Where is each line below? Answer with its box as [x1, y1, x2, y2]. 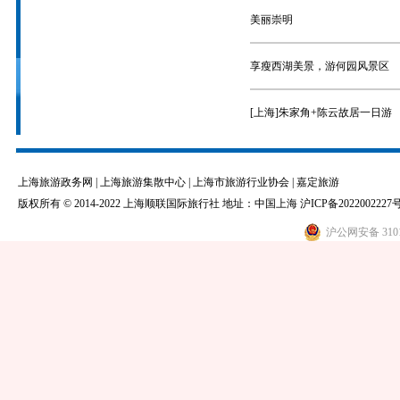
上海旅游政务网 [18, 176, 93, 188]
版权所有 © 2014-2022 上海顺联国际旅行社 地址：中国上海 [18, 197, 300, 210]
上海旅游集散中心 [100, 176, 186, 188]
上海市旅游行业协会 [193, 176, 289, 188]
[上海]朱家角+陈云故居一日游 [250, 106, 392, 119]
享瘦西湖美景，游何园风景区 [250, 60, 389, 72]
